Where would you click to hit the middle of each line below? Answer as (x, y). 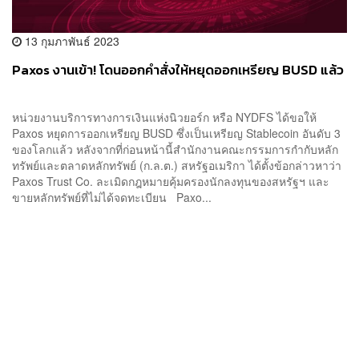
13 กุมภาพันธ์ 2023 (71, 41)
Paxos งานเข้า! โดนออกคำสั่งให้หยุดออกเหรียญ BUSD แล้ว (178, 71)
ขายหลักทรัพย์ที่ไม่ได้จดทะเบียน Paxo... (112, 198)
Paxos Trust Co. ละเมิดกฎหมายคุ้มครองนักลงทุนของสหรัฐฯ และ (171, 182)
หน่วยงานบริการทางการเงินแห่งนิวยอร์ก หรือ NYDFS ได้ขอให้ (164, 117)
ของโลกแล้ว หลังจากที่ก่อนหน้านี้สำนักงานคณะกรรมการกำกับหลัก (175, 149)
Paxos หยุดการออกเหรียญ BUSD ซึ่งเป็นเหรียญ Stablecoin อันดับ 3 (176, 133)
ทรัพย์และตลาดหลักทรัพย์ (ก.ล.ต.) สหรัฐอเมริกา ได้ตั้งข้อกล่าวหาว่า (177, 165)
